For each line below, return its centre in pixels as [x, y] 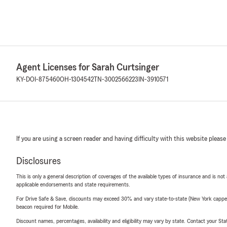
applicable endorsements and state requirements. [73, 184]
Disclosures [39, 161]
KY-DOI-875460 [38, 80]
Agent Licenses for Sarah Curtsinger [88, 67]
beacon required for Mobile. [48, 207]
